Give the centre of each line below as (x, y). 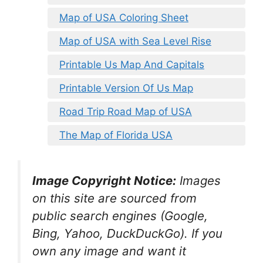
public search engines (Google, (120, 216)
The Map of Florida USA (116, 135)
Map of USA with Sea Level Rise (135, 41)
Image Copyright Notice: (104, 181)
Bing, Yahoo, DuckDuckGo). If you (127, 234)
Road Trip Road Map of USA (126, 111)
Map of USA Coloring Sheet (124, 17)
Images (198, 181)
